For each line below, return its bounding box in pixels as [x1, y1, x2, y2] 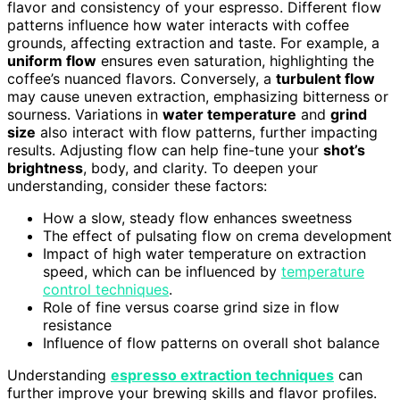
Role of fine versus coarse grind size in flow [43, 298, 339, 316]
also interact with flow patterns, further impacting [36, 123, 378, 141]
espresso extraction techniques [111, 366, 334, 384]
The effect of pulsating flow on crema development [43, 227, 392, 245]
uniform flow [7, 52, 96, 70]
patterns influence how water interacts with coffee [7, 16, 349, 34]
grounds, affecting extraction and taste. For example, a [7, 34, 379, 52]
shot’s [323, 141, 365, 159]
